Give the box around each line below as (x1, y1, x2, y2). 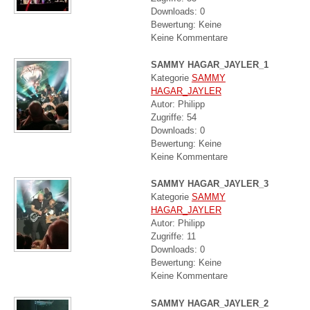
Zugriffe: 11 (150, 231, 196, 242)
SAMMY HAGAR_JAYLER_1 (150, 59, 268, 70)
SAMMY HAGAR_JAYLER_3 (150, 179, 268, 190)
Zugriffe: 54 (150, 111, 197, 122)
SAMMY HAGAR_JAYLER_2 (150, 298, 268, 309)
